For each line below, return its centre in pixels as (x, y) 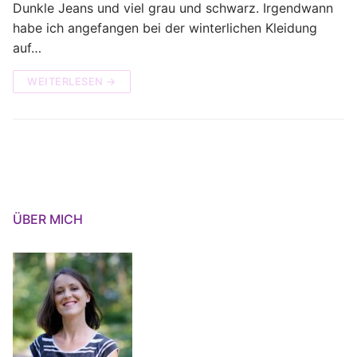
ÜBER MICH (48, 219)
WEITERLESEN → (72, 81)
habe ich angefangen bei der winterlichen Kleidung (165, 27)
